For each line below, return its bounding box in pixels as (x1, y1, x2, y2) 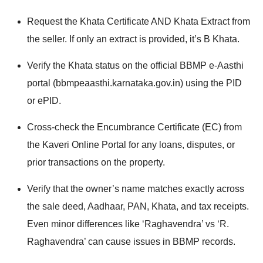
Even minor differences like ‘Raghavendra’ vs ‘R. (27, 219, 229, 230)
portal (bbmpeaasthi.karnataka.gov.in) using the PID (27, 78, 242, 89)
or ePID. (27, 96, 61, 106)
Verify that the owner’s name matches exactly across (27, 184, 244, 194)
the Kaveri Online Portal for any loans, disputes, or (27, 140, 235, 150)
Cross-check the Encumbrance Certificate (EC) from (27, 122, 242, 133)
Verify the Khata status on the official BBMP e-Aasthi (27, 60, 244, 71)
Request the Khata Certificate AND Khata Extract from (27, 16, 250, 27)
